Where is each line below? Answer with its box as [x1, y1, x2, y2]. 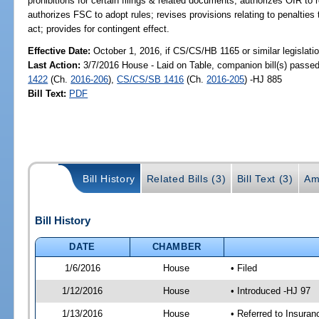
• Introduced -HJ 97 [230, 285, 310, 296]
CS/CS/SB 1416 [117, 73, 184, 85]
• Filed [230, 262, 257, 273]
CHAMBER [152, 241, 202, 252]
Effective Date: [28, 45, 94, 56]
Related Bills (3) [146, 173, 226, 185]
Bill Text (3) [236, 173, 293, 185]
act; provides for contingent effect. [28, 23, 170, 35]
